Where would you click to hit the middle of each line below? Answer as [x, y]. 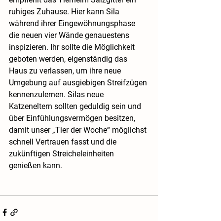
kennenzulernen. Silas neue [57, 95]
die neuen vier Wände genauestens [70, 36]
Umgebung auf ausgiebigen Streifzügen [79, 83]
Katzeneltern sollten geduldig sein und [76, 107]
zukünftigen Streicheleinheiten [62, 154]
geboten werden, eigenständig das [69, 59]
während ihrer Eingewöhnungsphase [73, 24]
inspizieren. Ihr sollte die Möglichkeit [73, 47]
